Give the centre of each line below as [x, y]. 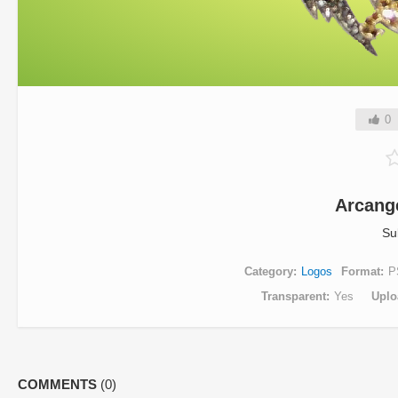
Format [361, 271]
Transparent [293, 296]
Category [269, 271]
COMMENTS [59, 384]
